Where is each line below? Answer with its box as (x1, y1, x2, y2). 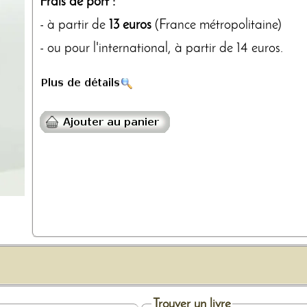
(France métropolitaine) (151, 18, 282, 32)
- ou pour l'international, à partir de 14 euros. (40, 41, 283, 56)
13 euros (109, 18, 151, 32)
